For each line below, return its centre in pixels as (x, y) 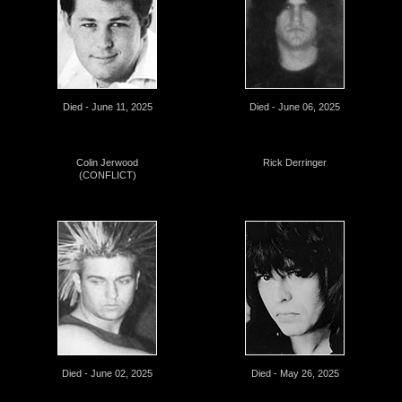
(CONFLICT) (107, 175)
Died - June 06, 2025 (295, 106)
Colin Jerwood (107, 162)
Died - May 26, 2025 (295, 373)
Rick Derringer (295, 162)
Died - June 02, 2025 (107, 373)
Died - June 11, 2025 (107, 106)
